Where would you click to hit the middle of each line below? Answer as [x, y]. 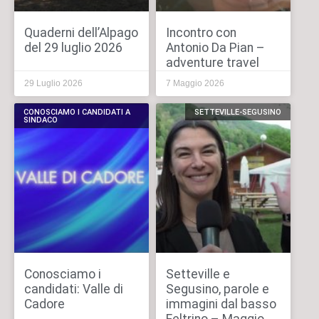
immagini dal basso [221, 304]
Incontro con [201, 33]
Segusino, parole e [217, 289]
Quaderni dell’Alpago [81, 33]
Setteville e [198, 274]
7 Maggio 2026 [195, 84]
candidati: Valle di [73, 289]
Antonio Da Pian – [215, 48]
